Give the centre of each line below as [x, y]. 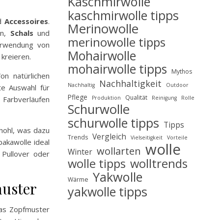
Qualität [136, 97]
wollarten [119, 151]
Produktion [106, 98]
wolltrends [159, 164]
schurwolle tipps [113, 123]
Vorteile [177, 137]
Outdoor [177, 85]
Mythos [182, 71]
